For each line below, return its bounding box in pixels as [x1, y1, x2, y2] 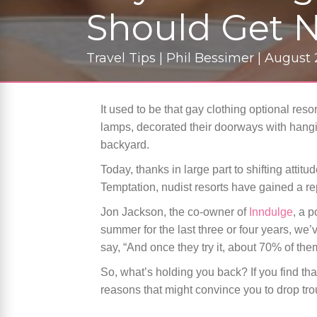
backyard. [100, 139, 149, 151]
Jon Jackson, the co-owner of [100, 206, 249, 219]
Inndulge [249, 206, 293, 219]
